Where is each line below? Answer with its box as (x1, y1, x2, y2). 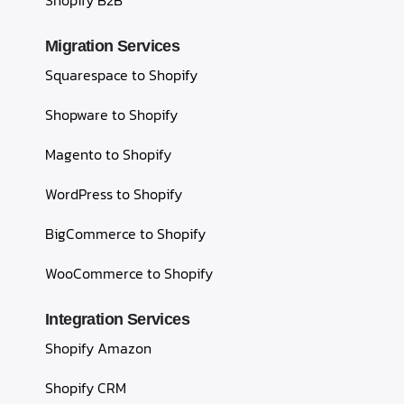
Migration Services (45, 37, 180, 56)
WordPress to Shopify (45, 183, 182, 206)
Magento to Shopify (45, 143, 171, 166)
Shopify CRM (45, 377, 126, 399)
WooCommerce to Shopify (45, 262, 213, 285)
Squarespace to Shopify (45, 64, 197, 87)
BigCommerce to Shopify (45, 223, 206, 245)
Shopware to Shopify (45, 104, 178, 126)
